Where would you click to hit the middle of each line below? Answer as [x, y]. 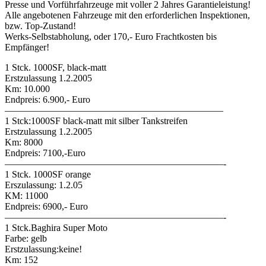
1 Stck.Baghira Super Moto [56, 227]
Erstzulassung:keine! [43, 249]
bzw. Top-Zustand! [40, 26]
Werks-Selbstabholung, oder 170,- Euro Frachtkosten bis [111, 36]
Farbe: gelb [26, 238]
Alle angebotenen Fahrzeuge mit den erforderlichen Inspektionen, [127, 15]
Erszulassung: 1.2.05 [44, 185]
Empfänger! [27, 47]
